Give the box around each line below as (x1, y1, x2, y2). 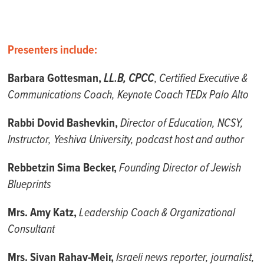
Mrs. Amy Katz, (8, 206, 80, 221)
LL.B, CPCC (104, 71, 154, 87)
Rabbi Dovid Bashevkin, (8, 116, 118, 131)
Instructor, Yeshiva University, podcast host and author (8, 133, 245, 148)
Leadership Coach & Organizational (79, 206, 236, 221)
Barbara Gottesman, (8, 71, 104, 87)
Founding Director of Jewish (119, 161, 242, 176)
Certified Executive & (159, 71, 248, 87)
